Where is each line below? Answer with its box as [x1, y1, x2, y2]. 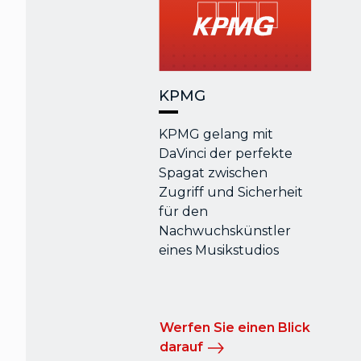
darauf [160, 339, 204, 355]
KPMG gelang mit [159, 127, 274, 143]
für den [159, 204, 209, 220]
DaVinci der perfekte [159, 146, 293, 162]
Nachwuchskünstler [159, 223, 292, 239]
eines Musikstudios [159, 243, 280, 259]
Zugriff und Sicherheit [159, 185, 304, 201]
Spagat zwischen [159, 165, 268, 181]
